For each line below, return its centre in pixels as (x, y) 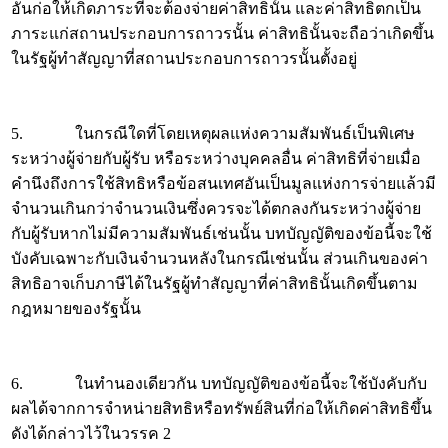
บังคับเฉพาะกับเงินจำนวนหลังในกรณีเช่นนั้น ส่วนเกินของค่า (219, 258)
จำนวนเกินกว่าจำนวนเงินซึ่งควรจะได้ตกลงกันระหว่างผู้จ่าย (216, 208)
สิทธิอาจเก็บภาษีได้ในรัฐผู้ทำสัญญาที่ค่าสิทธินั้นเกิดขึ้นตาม (214, 283)
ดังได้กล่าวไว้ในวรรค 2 (91, 433)
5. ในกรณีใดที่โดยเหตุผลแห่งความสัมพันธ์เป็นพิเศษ (213, 133)
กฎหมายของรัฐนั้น (76, 308)
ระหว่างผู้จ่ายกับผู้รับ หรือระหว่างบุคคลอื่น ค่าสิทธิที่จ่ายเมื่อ (216, 158)
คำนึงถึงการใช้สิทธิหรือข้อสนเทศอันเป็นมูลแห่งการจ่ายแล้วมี (223, 183)
